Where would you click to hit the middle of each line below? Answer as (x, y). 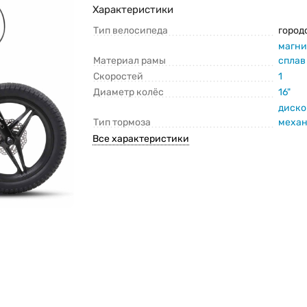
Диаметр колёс (129, 93)
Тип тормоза (122, 123)
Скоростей (119, 77)
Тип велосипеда (131, 31)
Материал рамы (130, 61)
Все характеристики (141, 139)
